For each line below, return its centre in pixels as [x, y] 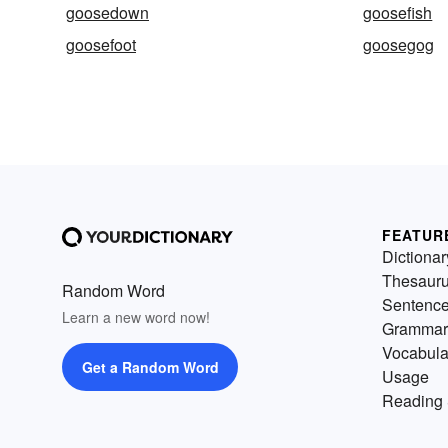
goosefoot [101, 44]
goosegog [399, 44]
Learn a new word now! [136, 316]
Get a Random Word [150, 366]
